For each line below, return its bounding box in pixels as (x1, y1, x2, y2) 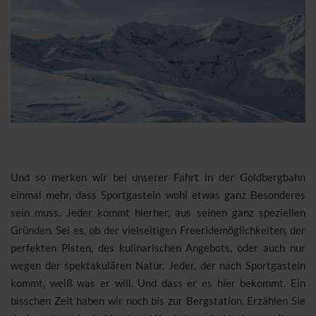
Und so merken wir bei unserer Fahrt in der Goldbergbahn (11, 170, 305, 183)
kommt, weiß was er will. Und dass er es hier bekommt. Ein (11, 276, 305, 289)
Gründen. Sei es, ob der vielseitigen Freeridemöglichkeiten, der (11, 223, 305, 236)
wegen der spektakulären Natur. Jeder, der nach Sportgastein (11, 258, 305, 272)
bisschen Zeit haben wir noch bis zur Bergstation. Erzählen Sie (11, 293, 305, 307)
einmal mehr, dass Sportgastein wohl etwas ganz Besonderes (11, 188, 305, 201)
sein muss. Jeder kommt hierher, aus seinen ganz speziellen (11, 205, 305, 219)
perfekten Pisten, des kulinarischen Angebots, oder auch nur (11, 241, 305, 254)
